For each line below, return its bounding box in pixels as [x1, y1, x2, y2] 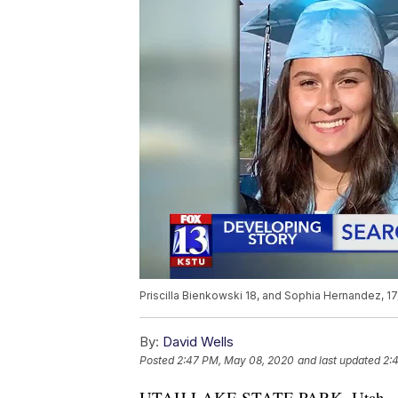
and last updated [298, 353, 380, 367]
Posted [139, 353, 177, 367]
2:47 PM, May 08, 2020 [177, 353, 294, 367]
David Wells [163, 332, 234, 350]
